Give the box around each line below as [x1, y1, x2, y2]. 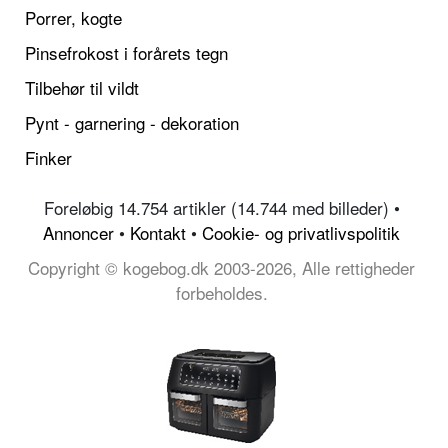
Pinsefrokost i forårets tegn [25, 40, 228, 66]
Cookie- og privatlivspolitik [202, 220, 400, 246]
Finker [25, 145, 72, 171]
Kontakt [130, 220, 186, 246]
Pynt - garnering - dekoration [25, 110, 239, 136]
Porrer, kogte [25, 5, 122, 31]
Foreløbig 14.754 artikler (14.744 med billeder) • [43, 195, 400, 221]
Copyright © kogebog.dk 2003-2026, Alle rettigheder [28, 255, 415, 281]
